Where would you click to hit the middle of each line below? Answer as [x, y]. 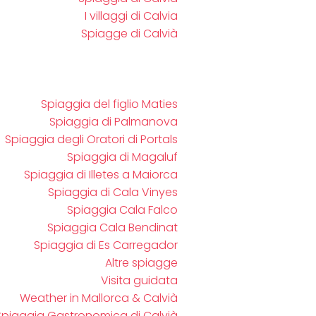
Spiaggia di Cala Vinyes [113, 192]
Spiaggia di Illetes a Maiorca [101, 175]
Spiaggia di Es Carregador [106, 245]
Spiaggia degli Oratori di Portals [91, 139]
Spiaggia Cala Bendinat [113, 227]
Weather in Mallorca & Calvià [99, 298]
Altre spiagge [141, 263]
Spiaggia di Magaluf [122, 157]
